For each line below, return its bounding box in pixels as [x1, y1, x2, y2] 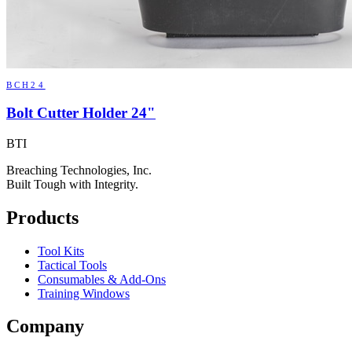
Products [6, 207, 79, 228]
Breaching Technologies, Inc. [6, 163, 152, 177]
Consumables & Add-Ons [38, 272, 166, 286]
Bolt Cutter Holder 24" [6, 104, 156, 121]
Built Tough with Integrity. [6, 177, 138, 191]
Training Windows [38, 286, 130, 300]
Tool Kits [38, 244, 84, 258]
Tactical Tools [38, 258, 107, 272]
